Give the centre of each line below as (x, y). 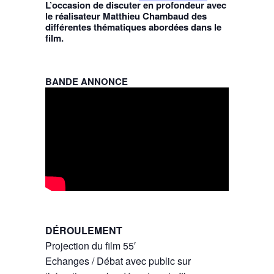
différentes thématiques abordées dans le (133, 27)
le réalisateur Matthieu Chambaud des (126, 16)
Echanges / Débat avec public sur (118, 261)
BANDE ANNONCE (87, 81)
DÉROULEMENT (85, 230)
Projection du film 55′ (91, 245)
